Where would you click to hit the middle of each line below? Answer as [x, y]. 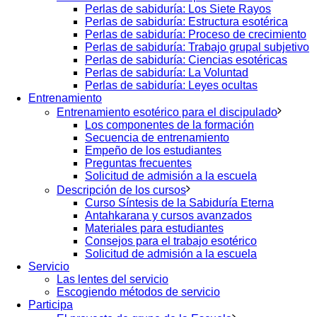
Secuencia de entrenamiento [157, 138]
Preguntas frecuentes [138, 163]
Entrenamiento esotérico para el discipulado [167, 112]
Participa [51, 305]
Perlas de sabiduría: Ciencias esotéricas [186, 60]
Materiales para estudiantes [154, 228]
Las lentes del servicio [113, 279]
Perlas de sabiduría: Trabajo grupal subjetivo [197, 47]
